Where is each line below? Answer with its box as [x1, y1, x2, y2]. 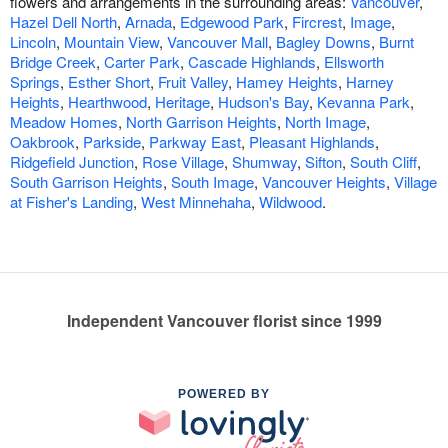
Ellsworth [324, 50, 384, 72]
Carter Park [104, 50, 180, 72]
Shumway [232, 150, 297, 172]
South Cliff [350, 150, 417, 172]
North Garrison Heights [126, 110, 277, 132]
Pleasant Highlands [249, 130, 375, 152]
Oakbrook [10, 130, 75, 152]
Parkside [83, 130, 141, 152]
